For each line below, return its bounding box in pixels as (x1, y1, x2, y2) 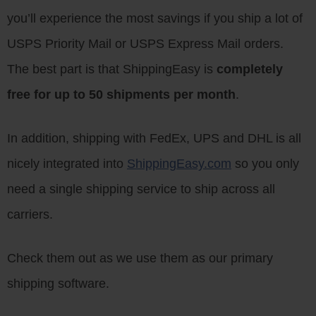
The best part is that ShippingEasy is (7, 62, 217, 76)
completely (217, 62, 283, 76)
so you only (231, 157, 299, 171)
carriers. (7, 207, 53, 221)
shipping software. (7, 276, 109, 291)
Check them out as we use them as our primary (7, 251, 273, 265)
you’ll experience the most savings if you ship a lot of (7, 11, 303, 25)
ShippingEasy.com (127, 157, 231, 171)
